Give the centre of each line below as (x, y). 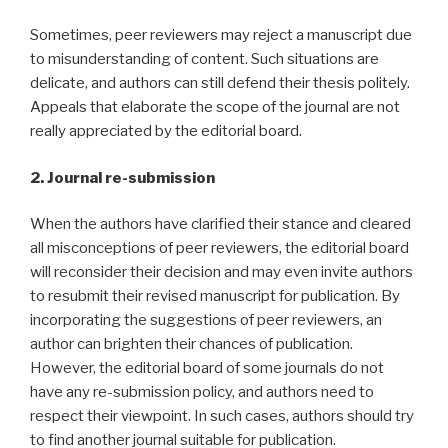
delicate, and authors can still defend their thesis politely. (220, 83)
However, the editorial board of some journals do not (207, 368)
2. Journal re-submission (122, 177)
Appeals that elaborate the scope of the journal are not (215, 107)
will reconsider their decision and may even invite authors (221, 272)
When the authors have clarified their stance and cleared (220, 224)
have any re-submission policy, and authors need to (202, 392)
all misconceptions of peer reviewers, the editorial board (219, 248)
